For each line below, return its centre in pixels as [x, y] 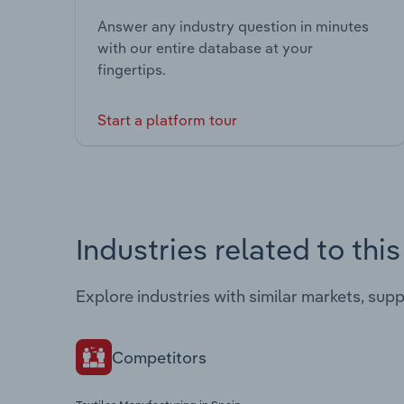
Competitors [159, 357]
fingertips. [132, 70]
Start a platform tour [167, 120]
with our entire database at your [205, 48]
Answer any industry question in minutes [233, 27]
